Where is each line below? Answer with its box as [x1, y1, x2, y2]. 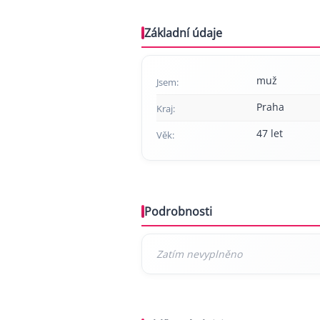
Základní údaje [144, 25, 222, 41]
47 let [256, 126, 283, 141]
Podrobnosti [144, 204, 212, 220]
